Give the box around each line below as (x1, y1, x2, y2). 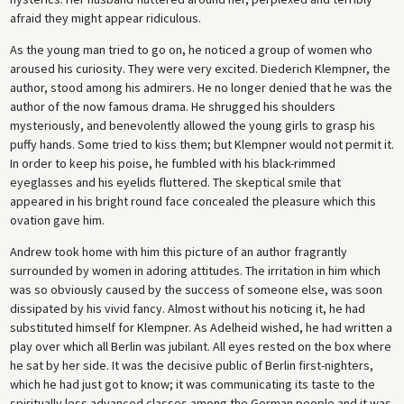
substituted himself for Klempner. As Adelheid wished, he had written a (9, 318, 392, 335)
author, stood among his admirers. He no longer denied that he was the (9, 78, 392, 96)
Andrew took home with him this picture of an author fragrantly (9, 243, 347, 260)
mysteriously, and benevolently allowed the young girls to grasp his (9, 116, 375, 133)
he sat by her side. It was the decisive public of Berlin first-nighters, (9, 356, 373, 373)
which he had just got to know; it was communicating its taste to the (9, 375, 375, 392)
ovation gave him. (9, 211, 105, 228)
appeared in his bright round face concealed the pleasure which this (9, 192, 376, 209)
